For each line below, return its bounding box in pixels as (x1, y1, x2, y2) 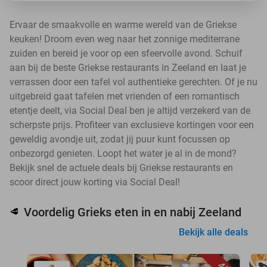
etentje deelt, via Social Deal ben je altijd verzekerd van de (10, 105, 250, 116)
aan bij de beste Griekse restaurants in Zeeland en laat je (10, 62, 246, 73)
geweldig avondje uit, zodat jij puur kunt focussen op (10, 133, 230, 145)
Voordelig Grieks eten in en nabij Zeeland (24, 205, 241, 219)
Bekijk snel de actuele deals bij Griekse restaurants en (10, 162, 233, 173)
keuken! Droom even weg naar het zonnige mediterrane (10, 33, 240, 45)
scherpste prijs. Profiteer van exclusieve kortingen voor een (10, 119, 254, 131)
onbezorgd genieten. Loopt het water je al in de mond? (10, 148, 237, 159)
